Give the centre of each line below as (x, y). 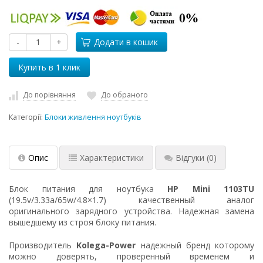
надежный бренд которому (195, 245)
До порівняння (49, 95)
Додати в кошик (126, 42)
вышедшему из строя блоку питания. (82, 222)
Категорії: (27, 117)
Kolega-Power (106, 245)
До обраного (124, 95)
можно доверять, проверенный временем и (131, 256)
